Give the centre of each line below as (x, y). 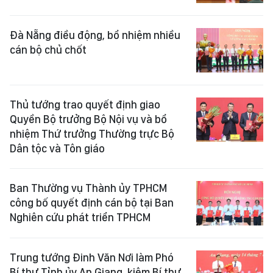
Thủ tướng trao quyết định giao (85, 105)
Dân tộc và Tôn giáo (57, 149)
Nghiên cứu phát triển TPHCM (80, 218)
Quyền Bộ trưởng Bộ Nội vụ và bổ (88, 119)
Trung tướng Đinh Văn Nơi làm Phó (92, 258)
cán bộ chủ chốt (48, 49)
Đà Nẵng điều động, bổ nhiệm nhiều (95, 35)
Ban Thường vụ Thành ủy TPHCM (88, 188)
